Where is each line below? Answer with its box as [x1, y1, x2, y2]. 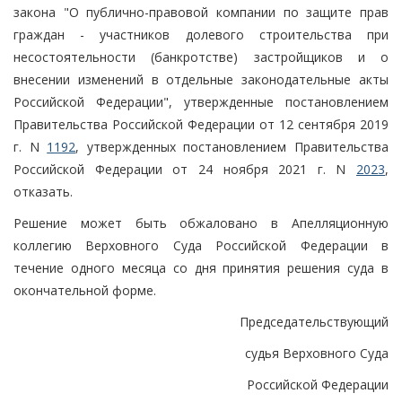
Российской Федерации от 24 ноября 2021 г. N [13, 160, 356, 178]
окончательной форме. [13, 281, 156, 299]
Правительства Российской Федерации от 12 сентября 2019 [13, 115, 389, 133]
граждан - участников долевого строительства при [13, 25, 389, 43]
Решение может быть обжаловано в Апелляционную [13, 214, 389, 232]
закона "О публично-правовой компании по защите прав [13, 3, 389, 21]
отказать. [13, 182, 73, 200]
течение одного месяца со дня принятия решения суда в [13, 258, 389, 276]
